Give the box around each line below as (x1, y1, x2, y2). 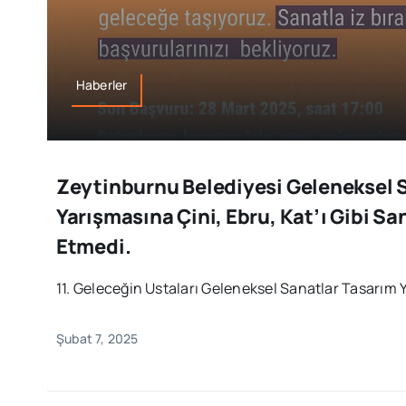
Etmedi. (55, 232, 131, 260)
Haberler (75, 75, 128, 93)
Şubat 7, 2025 (55, 329, 139, 347)
